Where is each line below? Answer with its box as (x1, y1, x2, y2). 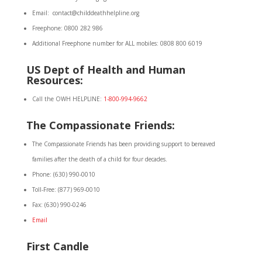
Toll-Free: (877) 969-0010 (32, 185, 100, 194)
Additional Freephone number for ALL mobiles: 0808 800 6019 (32, 39, 202, 47)
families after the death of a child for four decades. (32, 155, 167, 163)
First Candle (26, 239, 89, 253)
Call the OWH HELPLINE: (32, 95, 104, 103)
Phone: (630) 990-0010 (32, 170, 95, 178)
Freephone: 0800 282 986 (32, 24, 103, 32)
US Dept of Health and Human (26, 63, 185, 77)
